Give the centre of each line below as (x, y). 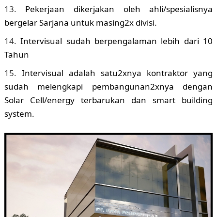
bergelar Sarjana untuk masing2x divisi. (80, 22)
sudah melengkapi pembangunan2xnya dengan (108, 86)
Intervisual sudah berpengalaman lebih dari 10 (117, 41)
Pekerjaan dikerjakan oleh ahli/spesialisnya (119, 9)
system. (19, 113)
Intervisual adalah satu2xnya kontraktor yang (117, 73)
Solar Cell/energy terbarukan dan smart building (108, 100)
